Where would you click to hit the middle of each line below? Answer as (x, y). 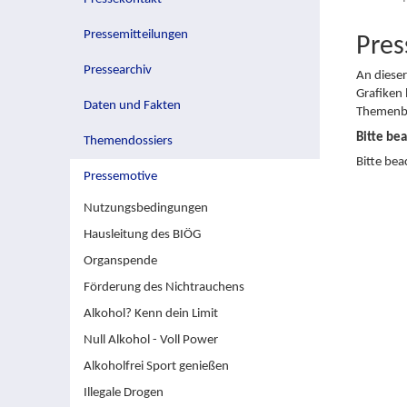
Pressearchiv (118, 71)
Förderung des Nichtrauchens (164, 288)
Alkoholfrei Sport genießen (156, 367)
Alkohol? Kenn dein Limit (151, 314)
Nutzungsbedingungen (146, 209)
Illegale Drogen (124, 393)
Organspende (120, 262)
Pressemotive (120, 177)
